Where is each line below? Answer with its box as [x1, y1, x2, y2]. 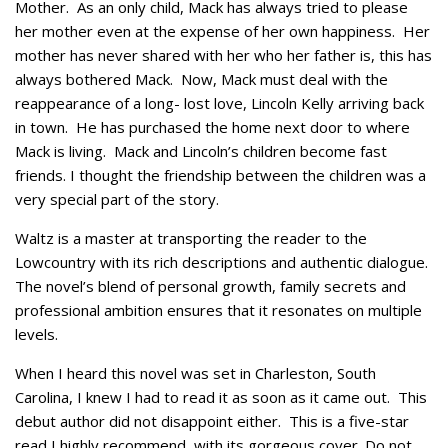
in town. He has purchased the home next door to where [15, 116, 410, 137]
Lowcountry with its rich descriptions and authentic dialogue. [15, 251, 432, 272]
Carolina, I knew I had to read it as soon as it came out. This [15, 386, 427, 407]
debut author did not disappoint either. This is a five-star [15, 410, 409, 431]
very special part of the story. [15, 188, 219, 209]
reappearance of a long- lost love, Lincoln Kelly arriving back [15, 92, 424, 113]
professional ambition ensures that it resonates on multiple [15, 299, 422, 320]
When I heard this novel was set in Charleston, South [15, 362, 376, 383]
